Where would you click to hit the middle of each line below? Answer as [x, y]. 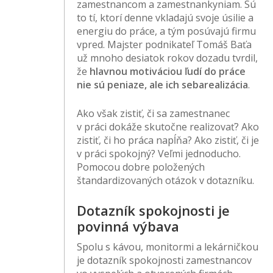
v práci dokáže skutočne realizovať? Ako [168, 127]
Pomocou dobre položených [141, 167]
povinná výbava [128, 226]
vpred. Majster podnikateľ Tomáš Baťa [165, 45]
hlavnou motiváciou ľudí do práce [168, 72]
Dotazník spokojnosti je [154, 211]
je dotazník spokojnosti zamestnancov [165, 261]
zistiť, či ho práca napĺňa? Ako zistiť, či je [168, 140]
